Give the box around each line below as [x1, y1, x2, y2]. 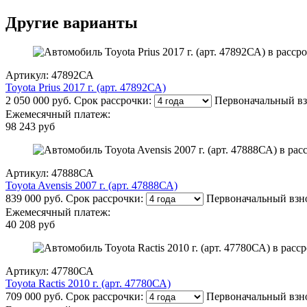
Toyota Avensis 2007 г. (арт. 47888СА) [5, 179, 177, 191]
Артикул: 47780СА [5, 265, 94, 277]
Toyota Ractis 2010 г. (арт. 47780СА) [5, 277, 171, 289]
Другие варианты [5, 14, 138, 32]
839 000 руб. [5, 192, 63, 204]
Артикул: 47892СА [5, 69, 94, 81]
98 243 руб [5, 120, 55, 132]
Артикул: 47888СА [5, 167, 94, 179]
